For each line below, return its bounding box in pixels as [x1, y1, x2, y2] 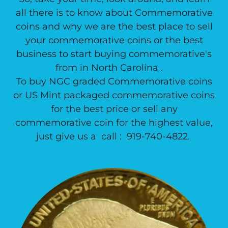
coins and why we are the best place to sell [15, 21, 213, 32]
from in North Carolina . [55, 62, 173, 73]
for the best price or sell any [50, 103, 178, 115]
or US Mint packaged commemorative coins [13, 90, 215, 101]
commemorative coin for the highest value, [15, 117, 213, 128]
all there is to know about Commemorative [15, 7, 213, 18]
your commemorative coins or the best [25, 35, 203, 46]
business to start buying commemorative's [16, 48, 212, 60]
